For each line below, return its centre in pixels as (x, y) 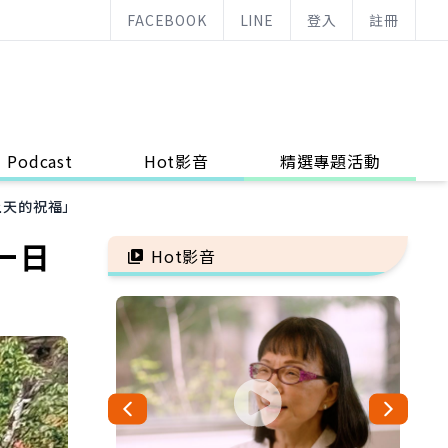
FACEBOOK (167, 20)
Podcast (40, 161)
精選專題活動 (330, 161)
